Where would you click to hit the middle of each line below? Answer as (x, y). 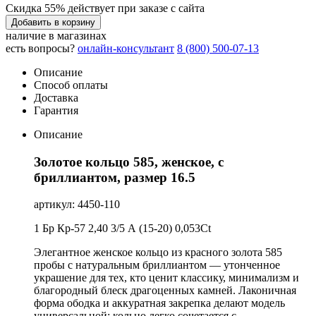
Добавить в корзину (53, 22)
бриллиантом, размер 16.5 (115, 177)
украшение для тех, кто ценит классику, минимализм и (166, 278)
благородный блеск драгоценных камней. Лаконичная (165, 291)
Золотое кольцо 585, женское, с (129, 162)
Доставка (56, 97)
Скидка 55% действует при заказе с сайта (105, 8)
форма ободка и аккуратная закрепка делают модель (159, 303)
